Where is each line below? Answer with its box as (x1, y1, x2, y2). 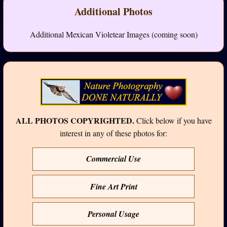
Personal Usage (88, 208, 139, 219)
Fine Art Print (90, 180, 137, 192)
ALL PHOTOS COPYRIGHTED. (15, 114, 134, 126)
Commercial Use (86, 153, 141, 165)
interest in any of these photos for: (60, 127, 167, 138)
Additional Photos (74, 4, 153, 19)
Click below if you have (134, 115, 212, 126)
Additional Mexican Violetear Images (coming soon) (29, 29, 198, 40)
